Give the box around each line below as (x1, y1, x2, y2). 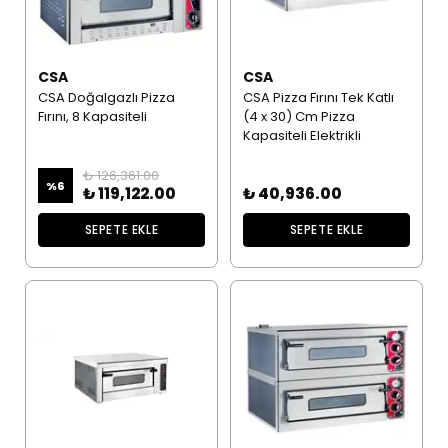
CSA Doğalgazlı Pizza (37, 88, 175, 108)
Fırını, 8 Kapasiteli (37, 107, 147, 127)
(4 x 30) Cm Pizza (242, 107, 355, 127)
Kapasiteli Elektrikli (242, 126, 361, 146)
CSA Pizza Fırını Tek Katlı (242, 88, 394, 108)
